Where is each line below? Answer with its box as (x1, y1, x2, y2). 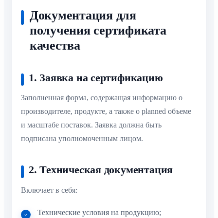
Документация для (30, 8, 136, 23)
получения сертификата (30, 23, 166, 38)
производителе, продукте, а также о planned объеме (21, 107, 191, 115)
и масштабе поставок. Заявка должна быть (21, 120, 162, 129)
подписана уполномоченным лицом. (21, 134, 143, 143)
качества (30, 38, 80, 53)
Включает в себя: (21, 185, 77, 194)
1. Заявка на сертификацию (29, 71, 163, 84)
